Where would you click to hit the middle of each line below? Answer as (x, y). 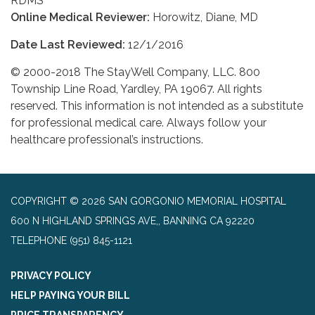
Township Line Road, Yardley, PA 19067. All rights (136, 89)
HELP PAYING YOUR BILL (70, 296)
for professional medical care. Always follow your (139, 123)
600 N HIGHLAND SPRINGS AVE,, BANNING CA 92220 (133, 221)
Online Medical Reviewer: (80, 18)
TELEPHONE (39, 241)
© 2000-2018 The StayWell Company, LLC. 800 (135, 72)
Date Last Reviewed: (68, 45)
